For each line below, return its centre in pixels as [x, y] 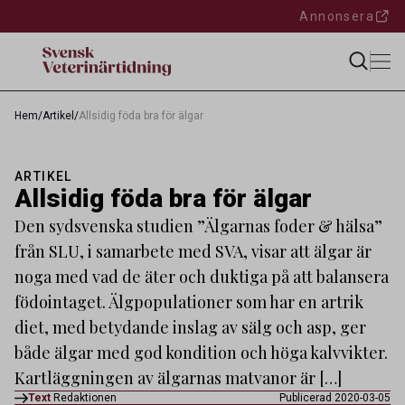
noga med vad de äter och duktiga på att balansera [202, 277]
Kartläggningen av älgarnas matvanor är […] [178, 378]
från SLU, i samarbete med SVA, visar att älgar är [193, 251]
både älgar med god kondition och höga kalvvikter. [201, 353]
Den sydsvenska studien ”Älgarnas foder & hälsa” [198, 226]
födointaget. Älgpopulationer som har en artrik [189, 302]
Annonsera [337, 16]
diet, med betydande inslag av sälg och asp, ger [190, 327]
